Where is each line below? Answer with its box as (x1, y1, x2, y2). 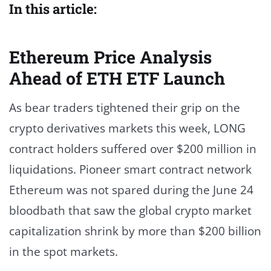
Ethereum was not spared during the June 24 (9, 181, 253, 198)
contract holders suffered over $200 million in (9, 140, 256, 157)
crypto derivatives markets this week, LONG (9, 120, 246, 136)
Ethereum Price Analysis (9, 45, 212, 68)
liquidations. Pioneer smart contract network (9, 161, 252, 177)
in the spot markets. (9, 243, 118, 260)
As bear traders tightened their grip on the (9, 99, 240, 116)
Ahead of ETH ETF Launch (9, 66, 225, 90)
